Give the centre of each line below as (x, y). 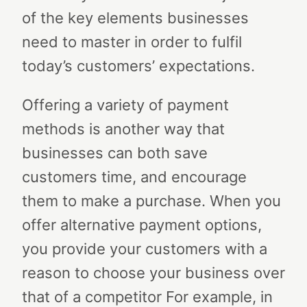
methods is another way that (123, 129)
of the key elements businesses (135, 18)
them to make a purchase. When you (151, 201)
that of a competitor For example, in (147, 297)
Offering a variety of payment (125, 105)
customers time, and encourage (134, 177)
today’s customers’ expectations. (138, 66)
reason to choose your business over (153, 273)
